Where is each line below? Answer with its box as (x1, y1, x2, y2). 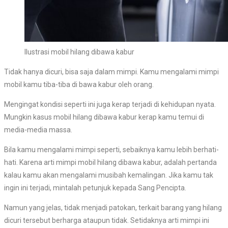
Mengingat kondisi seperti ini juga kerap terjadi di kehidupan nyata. (4, 100, 216, 108)
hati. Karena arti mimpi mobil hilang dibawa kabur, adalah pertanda (4, 158, 217, 166)
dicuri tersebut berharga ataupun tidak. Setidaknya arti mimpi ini (4, 216, 209, 224)
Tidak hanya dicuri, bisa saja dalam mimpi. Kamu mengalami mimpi (4, 67, 219, 76)
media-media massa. (4, 125, 72, 134)
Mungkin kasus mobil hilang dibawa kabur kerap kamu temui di (4, 112, 204, 121)
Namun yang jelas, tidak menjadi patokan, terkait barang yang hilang (4, 203, 222, 212)
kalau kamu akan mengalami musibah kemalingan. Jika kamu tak (4, 170, 213, 179)
